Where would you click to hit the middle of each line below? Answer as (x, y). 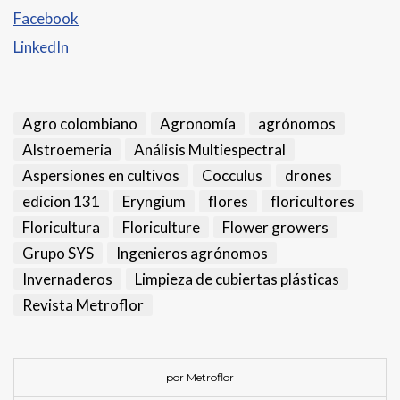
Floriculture (161, 227)
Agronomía (198, 123)
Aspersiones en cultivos (101, 175)
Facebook (46, 18)
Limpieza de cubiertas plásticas (237, 279)
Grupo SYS (58, 253)
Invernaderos (67, 279)
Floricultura (61, 227)
